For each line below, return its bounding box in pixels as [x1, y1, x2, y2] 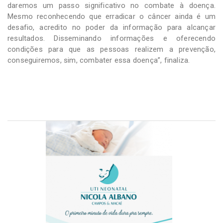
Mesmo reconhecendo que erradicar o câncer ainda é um [7, 11, 216, 21]
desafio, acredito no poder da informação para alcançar [7, 22, 216, 32]
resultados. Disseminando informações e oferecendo [7, 33, 216, 43]
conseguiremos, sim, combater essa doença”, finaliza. [7, 55, 190, 65]
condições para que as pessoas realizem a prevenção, [7, 44, 216, 54]
